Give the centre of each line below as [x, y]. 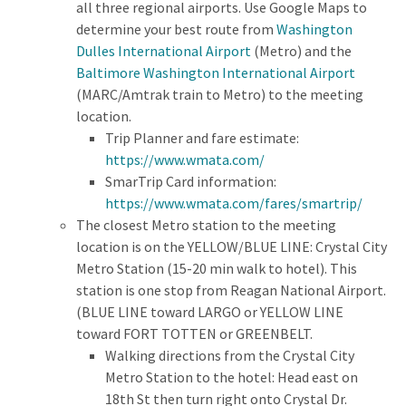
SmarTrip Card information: [191, 181]
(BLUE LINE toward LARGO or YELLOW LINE [210, 311]
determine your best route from [176, 29]
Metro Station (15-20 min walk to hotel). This [217, 268]
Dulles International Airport [164, 50]
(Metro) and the [301, 50]
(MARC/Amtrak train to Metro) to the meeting [220, 94]
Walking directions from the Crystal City [230, 355]
